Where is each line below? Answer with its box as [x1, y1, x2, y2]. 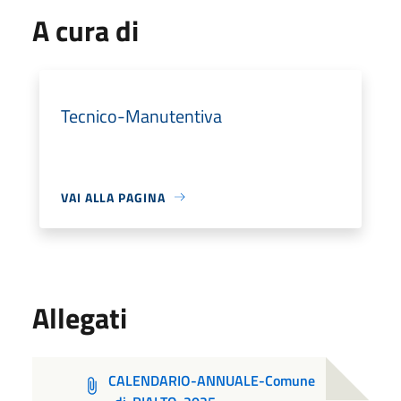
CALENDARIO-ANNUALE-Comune [108, 369, 316, 391]
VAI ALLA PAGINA [61, 187, 166, 207]
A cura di [32, 8, 139, 52]
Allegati [32, 295, 127, 339]
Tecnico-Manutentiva [61, 101, 222, 130]
